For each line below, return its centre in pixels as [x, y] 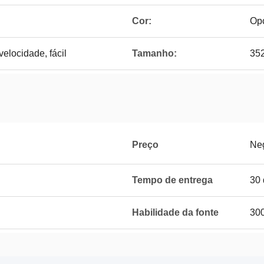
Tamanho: [154, 53]
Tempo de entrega [172, 180]
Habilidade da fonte [175, 212]
